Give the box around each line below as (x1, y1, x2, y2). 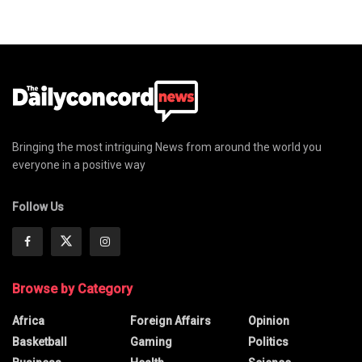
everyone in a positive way (12, 158, 145, 171)
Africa (12, 314, 44, 327)
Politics (248, 335, 288, 348)
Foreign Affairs (130, 314, 211, 327)
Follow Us (12, 200, 64, 213)
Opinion (248, 314, 289, 327)
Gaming (130, 335, 172, 348)
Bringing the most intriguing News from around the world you (12, 140, 322, 154)
